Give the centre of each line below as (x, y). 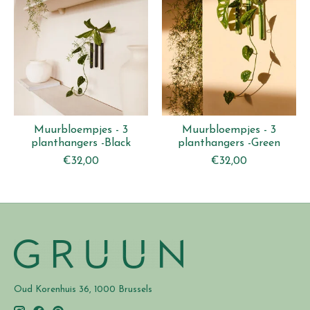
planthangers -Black (81, 143)
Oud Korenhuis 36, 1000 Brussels (83, 289)
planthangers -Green (229, 143)
